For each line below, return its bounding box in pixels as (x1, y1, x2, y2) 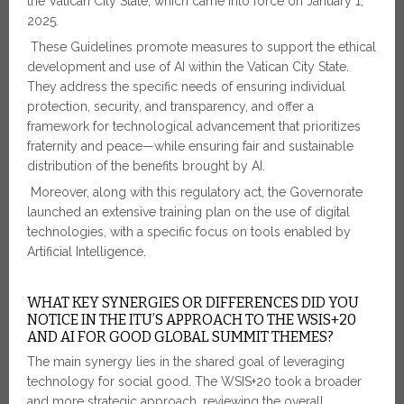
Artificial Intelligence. (27, 244, 146, 260)
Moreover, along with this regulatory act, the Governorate (27, 185, 363, 200)
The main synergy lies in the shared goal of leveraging (27, 354, 344, 370)
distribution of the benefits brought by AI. (27, 159, 265, 174)
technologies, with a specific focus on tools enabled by (27, 225, 351, 240)
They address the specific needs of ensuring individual (27, 79, 345, 95)
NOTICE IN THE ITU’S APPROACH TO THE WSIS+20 (27, 311, 356, 329)
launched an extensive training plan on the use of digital (27, 205, 350, 220)
